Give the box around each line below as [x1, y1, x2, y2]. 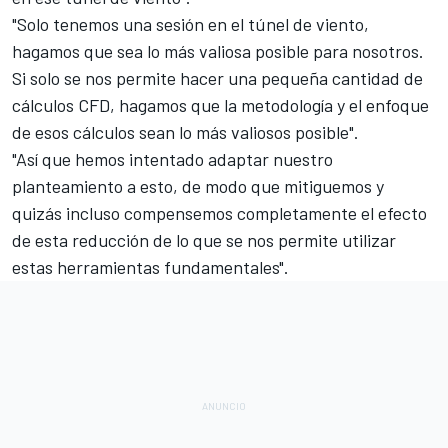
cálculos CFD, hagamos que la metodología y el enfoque [12, 93, 429, 116]
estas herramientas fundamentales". [12, 255, 289, 278]
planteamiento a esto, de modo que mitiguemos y [12, 174, 384, 197]
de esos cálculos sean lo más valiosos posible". [12, 120, 359, 143]
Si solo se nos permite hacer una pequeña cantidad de [12, 66, 423, 89]
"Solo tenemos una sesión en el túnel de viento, [12, 12, 369, 35]
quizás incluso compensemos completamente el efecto [12, 201, 427, 224]
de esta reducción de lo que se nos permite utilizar [12, 228, 396, 251]
